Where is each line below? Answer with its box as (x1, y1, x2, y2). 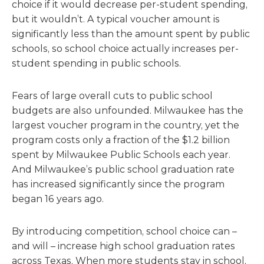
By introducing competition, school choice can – (12, 226, 237, 237)
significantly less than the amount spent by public (12, 28, 250, 39)
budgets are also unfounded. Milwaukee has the (12, 105, 243, 116)
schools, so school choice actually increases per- (12, 43, 239, 54)
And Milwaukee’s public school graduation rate (12, 164, 235, 175)
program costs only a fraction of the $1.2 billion (12, 134, 230, 146)
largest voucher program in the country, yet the (12, 120, 239, 131)
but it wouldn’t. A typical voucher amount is (12, 14, 220, 25)
